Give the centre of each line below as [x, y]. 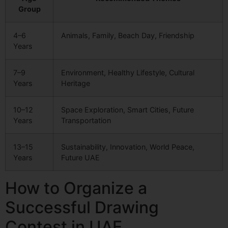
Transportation [86, 121]
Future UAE [80, 158]
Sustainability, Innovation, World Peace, [128, 147]
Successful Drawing [82, 208]
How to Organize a [76, 188]
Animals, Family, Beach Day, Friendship [128, 36]
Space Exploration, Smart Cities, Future [127, 110]
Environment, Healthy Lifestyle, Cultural [128, 73]
